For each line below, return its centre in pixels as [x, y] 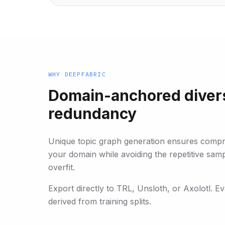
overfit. [62, 167]
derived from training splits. [100, 201]
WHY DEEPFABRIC [77, 74]
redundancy [92, 113]
